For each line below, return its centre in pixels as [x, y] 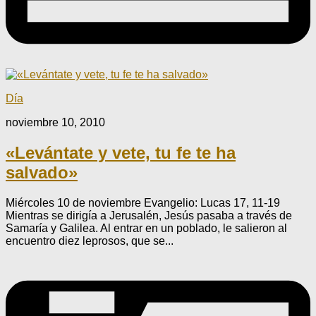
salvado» [42, 172]
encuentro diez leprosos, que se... [90, 241]
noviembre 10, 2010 [55, 122]
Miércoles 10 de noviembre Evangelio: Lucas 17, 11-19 [143, 202]
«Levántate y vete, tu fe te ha [121, 152]
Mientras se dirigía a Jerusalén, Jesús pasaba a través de [149, 215]
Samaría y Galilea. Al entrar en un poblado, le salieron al [146, 228]
